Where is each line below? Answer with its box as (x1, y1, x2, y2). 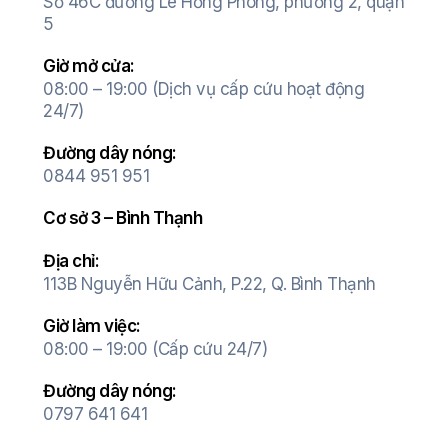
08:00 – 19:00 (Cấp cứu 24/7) (43, 339, 267, 360)
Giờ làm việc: (43, 316, 141, 337)
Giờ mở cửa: (43, 56, 135, 77)
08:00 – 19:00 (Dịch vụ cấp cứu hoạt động (43, 79, 364, 100)
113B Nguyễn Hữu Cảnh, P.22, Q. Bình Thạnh (43, 274, 376, 295)
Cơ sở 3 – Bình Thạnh (43, 208, 202, 229)
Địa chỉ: (43, 251, 99, 272)
